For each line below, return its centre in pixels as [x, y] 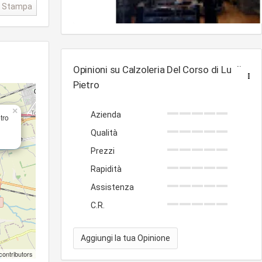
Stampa [17, 6]
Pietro [86, 85]
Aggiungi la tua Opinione [125, 238]
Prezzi [103, 151]
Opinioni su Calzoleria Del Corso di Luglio [160, 70]
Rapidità [106, 169]
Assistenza [112, 187]
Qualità [104, 133]
